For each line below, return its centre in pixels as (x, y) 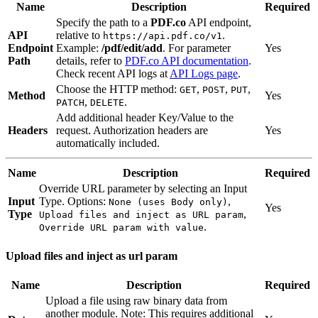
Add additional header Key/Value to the (145, 117)
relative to (79, 35)
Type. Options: (74, 201)
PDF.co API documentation (187, 60)
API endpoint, (219, 22)
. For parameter (197, 48)
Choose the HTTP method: (118, 89)
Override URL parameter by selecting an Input (143, 188)
